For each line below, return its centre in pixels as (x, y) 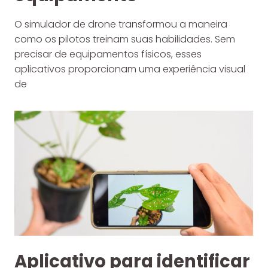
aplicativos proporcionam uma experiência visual (130, 69)
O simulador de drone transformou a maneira (121, 25)
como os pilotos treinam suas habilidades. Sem (125, 39)
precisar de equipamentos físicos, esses (108, 54)
